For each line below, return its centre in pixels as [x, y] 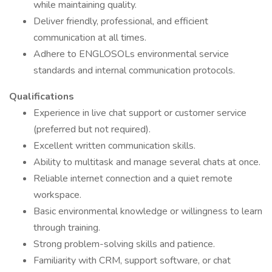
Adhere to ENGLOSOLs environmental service [131, 54]
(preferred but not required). [92, 129]
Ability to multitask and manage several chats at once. [147, 162]
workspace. [57, 195]
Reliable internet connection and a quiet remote [133, 178]
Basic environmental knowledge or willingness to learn [148, 211]
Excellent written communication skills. [114, 146]
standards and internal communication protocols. [134, 70]
